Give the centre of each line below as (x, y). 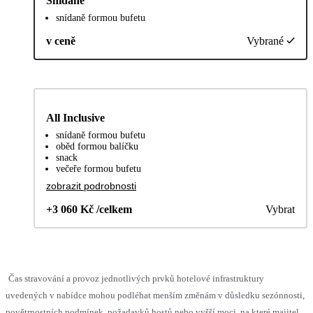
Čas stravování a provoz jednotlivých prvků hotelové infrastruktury (136, 278)
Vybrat (280, 209)
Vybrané (265, 41)
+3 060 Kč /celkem (89, 209)
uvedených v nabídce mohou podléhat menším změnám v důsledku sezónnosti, (155, 295)
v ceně (61, 41)
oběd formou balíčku (97, 146)
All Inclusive (75, 117)
